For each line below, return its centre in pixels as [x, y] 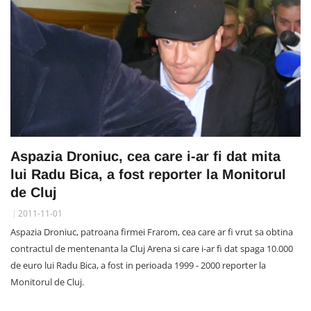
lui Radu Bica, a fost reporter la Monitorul [148, 174]
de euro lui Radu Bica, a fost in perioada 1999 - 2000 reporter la [138, 265]
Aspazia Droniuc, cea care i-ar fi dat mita [145, 156]
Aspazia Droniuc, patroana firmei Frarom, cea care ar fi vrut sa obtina [152, 232]
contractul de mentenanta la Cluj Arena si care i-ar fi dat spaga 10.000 [152, 248]
